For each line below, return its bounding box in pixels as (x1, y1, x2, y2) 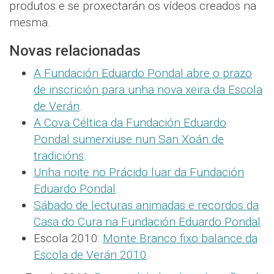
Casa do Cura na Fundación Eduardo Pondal (34, 215, 261, 229)
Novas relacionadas (9, 42, 141, 60)
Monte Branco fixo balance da (103, 231, 257, 246)
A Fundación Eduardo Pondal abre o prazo (34, 66, 252, 81)
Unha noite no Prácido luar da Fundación (34, 165, 244, 180)
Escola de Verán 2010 (34, 248, 147, 262)
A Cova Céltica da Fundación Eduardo (34, 116, 226, 130)
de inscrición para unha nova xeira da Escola (34, 83, 262, 97)
